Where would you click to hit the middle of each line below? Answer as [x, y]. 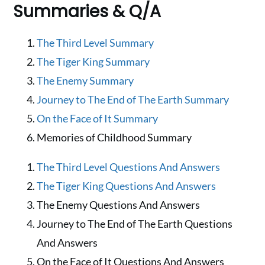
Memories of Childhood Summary [114, 137]
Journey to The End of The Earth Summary [133, 99]
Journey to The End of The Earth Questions [135, 223]
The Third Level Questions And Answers [129, 167]
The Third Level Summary [96, 42]
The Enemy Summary [85, 80]
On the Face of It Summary [98, 118]
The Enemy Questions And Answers [119, 204]
